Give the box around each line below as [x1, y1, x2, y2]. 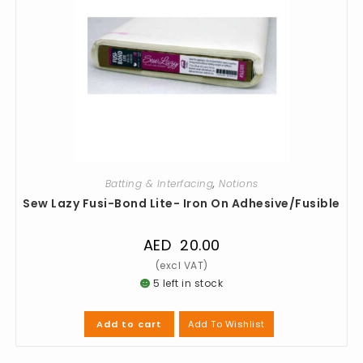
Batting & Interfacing [105, 177, 213, 190]
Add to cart [96, 318, 163, 331]
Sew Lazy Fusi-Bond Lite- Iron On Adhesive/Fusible [23, 195, 340, 211]
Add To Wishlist [188, 317, 265, 331]
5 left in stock [150, 276, 224, 290]
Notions [219, 177, 258, 190]
